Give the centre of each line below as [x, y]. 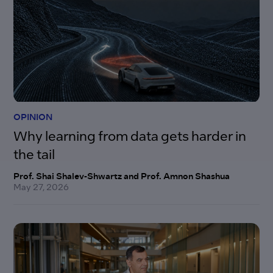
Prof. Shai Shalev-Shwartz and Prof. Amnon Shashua [122, 176]
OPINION [33, 117]
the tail [34, 154]
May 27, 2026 [41, 187]
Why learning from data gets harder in [130, 136]
